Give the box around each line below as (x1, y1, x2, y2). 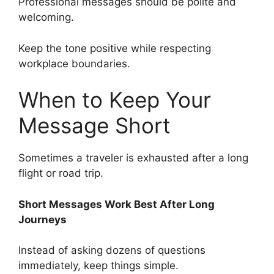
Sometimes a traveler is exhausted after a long (18, 152, 248, 165)
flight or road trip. (18, 167, 103, 180)
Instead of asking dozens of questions (18, 244, 206, 257)
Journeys (18, 213, 67, 226)
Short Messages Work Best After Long (18, 198, 215, 210)
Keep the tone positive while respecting (18, 42, 211, 54)
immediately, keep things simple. (18, 259, 179, 272)
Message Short (18, 113, 171, 139)
